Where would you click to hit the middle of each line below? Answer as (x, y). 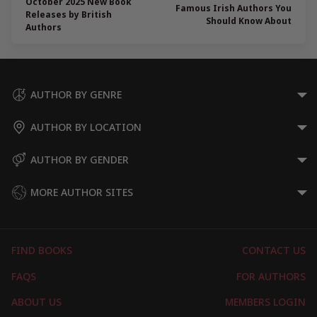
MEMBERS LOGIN (265, 302)
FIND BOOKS (42, 250)
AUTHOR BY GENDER (80, 160)
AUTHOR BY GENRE (76, 95)
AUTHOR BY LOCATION (86, 127)
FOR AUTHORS (271, 276)
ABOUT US (36, 302)
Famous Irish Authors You (234, 8)
